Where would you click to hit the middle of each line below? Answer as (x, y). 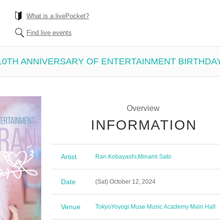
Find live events (49, 33)
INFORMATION (144, 125)
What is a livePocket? (58, 16)
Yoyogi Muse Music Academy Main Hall (163, 207)
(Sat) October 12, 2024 (125, 182)
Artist (69, 157)
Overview (143, 108)
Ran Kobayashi (116, 157)
